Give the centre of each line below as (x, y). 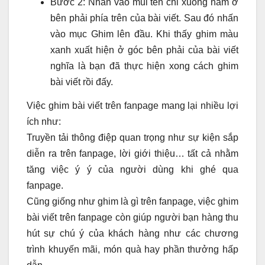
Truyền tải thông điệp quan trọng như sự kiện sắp (132, 138)
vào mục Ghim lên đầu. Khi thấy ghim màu (144, 34)
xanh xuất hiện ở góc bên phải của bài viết (144, 50)
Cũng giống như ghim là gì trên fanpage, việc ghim (132, 202)
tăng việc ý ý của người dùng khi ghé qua (132, 170)
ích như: (44, 122)
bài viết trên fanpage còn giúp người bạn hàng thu (132, 218)
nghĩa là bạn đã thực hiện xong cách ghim (144, 66)
